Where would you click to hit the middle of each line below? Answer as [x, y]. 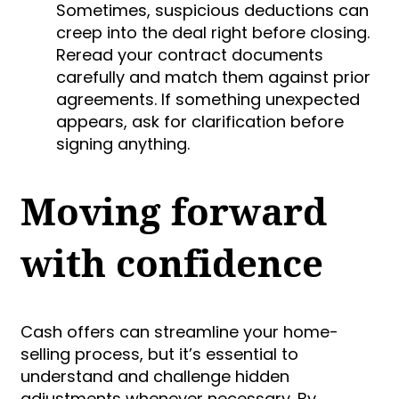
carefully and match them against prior [213, 77]
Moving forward [174, 211]
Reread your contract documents [190, 55]
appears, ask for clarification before [200, 122]
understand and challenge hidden [155, 376]
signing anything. [123, 144]
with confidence [172, 263]
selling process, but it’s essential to [159, 354]
